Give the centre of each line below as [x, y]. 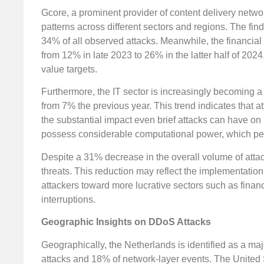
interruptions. [68, 199]
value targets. [69, 69]
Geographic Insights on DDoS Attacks [126, 222]
